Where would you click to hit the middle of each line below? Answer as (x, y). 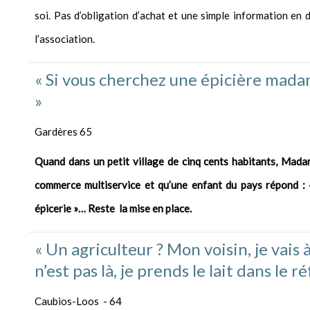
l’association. (65, 39)
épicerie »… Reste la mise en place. (113, 209)
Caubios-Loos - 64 (78, 301)
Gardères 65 (63, 132)
